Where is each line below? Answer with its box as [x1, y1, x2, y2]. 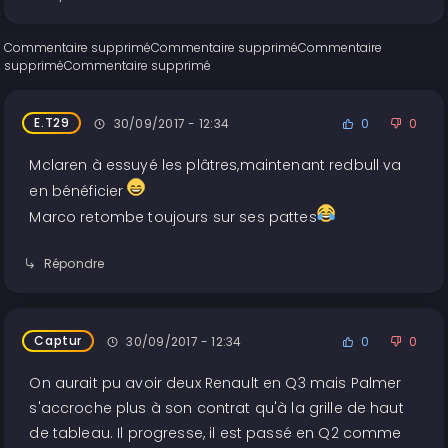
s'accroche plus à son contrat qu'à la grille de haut [29, 398, 404, 419]
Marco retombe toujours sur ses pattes [29, 207, 317, 228]
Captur [34, 332, 83, 350]
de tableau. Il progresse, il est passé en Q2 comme [29, 423, 402, 444]
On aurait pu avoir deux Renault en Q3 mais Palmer [29, 373, 402, 394]
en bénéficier [29, 181, 128, 202]
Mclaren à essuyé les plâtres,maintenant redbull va [29, 155, 402, 176]
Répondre [43, 255, 105, 273]
